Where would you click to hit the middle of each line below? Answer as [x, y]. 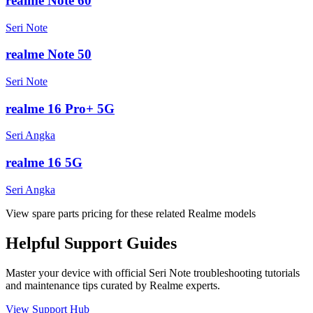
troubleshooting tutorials [245, 272]
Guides [150, 243]
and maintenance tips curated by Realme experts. [113, 285]
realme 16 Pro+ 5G [60, 108]
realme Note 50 [49, 54]
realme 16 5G [44, 163]
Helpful [35, 243]
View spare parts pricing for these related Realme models [131, 213]
